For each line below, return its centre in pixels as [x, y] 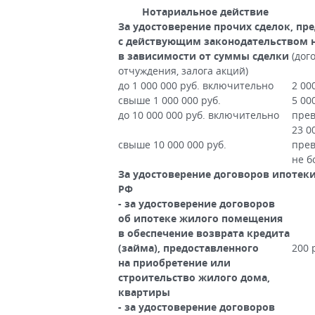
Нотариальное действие [205, 12]
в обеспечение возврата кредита [204, 233]
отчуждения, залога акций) [183, 71]
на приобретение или [174, 263]
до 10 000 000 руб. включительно [199, 115]
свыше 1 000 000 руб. [169, 100]
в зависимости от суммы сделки [204, 56]
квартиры [144, 292]
